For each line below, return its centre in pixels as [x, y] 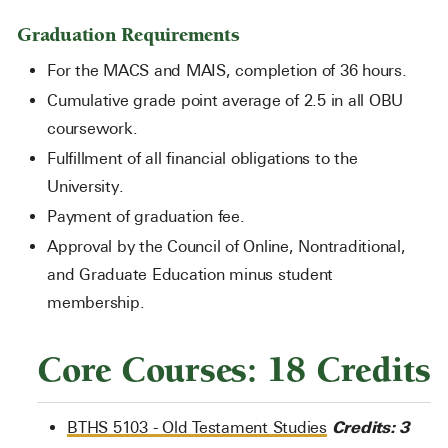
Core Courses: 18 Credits [234, 370]
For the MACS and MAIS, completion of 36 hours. [231, 70]
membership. [100, 302]
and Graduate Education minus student [190, 274]
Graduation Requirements [131, 35]
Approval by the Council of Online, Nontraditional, [226, 246]
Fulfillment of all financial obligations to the [202, 158]
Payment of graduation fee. [150, 216]
